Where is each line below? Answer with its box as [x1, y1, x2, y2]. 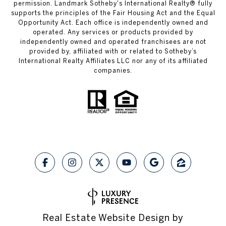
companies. [94, 67, 132, 74]
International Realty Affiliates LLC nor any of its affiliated [18, 58, 208, 65]
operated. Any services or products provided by [33, 29, 193, 36]
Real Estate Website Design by [42, 212, 184, 223]
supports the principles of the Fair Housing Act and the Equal [11, 10, 215, 17]
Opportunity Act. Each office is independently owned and [18, 19, 208, 26]
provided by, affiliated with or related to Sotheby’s [29, 48, 197, 55]
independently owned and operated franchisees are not [20, 38, 206, 45]
